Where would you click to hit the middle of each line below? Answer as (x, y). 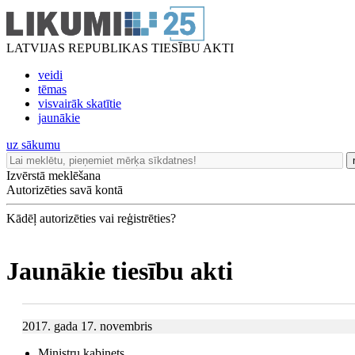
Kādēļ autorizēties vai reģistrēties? (91, 218)
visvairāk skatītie (80, 103)
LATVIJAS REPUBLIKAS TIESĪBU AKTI (120, 48)
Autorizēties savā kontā (65, 190)
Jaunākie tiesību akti (120, 271)
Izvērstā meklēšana (53, 176)
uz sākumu (33, 145)
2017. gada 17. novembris (87, 326)
